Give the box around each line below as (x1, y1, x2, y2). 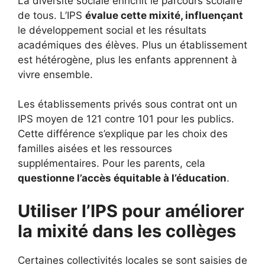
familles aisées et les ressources (18, 143, 172, 154)
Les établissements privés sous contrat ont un (18, 98, 237, 110)
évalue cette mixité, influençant (85, 9, 243, 21)
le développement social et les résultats (18, 24, 206, 36)
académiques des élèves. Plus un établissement (18, 38, 247, 51)
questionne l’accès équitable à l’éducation (18, 172, 227, 184)
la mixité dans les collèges (18, 220, 236, 241)
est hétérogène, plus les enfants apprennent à (18, 53, 237, 66)
